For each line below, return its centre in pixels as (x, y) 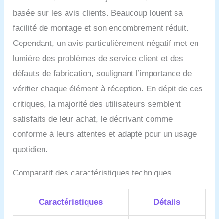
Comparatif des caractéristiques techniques (92, 173)
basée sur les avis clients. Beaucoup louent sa (98, 13)
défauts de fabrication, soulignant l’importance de (102, 73)
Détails (167, 202)
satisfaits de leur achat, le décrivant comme (93, 119)
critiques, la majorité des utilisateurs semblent (97, 104)
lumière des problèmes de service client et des (98, 58)
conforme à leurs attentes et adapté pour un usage (105, 134)
